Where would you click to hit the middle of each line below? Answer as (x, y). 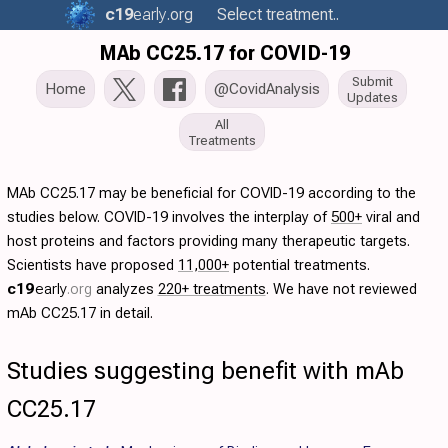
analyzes (124, 289)
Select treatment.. (278, 14)
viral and (391, 217)
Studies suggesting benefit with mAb (205, 371)
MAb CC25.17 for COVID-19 (224, 53)
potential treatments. (299, 265)
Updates (372, 97)
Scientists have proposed (92, 265)
